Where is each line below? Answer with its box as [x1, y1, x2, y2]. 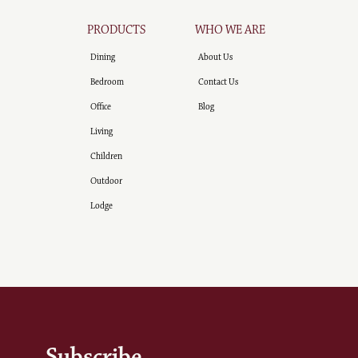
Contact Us [198, 76, 238, 89]
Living [90, 125, 113, 138]
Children [90, 150, 123, 163]
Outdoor [90, 175, 123, 188]
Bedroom [90, 76, 125, 89]
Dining [90, 51, 116, 64]
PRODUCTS [87, 22, 146, 38]
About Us [198, 51, 233, 64]
